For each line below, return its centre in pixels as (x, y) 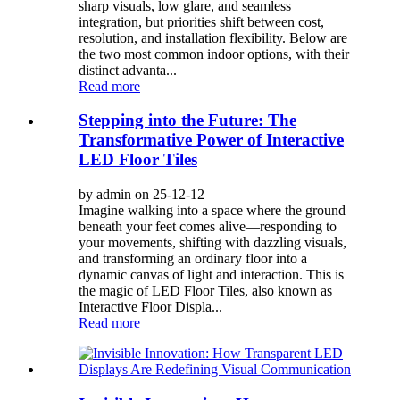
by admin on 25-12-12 (142, 194)
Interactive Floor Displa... (150, 306)
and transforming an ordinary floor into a (193, 258)
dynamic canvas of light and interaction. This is (211, 274)
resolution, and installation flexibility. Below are (213, 37)
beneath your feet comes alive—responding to (208, 226)
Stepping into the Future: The (187, 121)
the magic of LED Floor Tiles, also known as (205, 290)
